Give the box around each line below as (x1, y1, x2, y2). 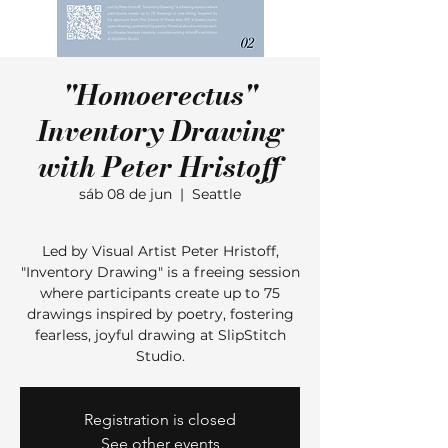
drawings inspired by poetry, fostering (26, 305, 294, 323)
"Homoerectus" (63, 73, 257, 116)
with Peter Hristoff (38, 145, 282, 188)
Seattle (192, 185, 241, 203)
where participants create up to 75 (40, 284, 280, 302)
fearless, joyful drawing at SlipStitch (34, 326, 286, 344)
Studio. (135, 347, 185, 365)
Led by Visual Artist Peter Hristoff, (41, 242, 279, 260)
